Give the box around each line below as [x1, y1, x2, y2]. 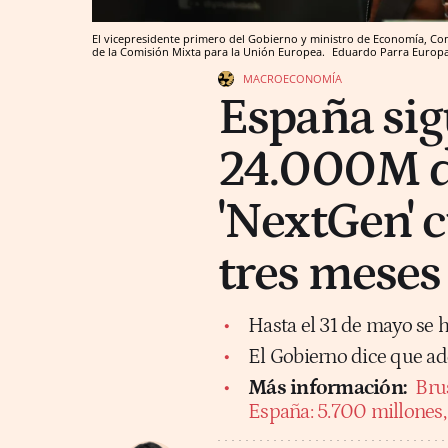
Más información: [248, 375, 406, 400]
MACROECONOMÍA [243, 70, 342, 86]
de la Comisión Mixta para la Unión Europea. [92, 43, 328, 59]
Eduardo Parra [332, 43, 409, 59]
